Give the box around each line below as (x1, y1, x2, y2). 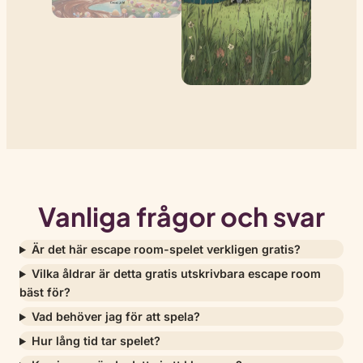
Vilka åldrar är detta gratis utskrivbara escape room (32, 267, 322, 281)
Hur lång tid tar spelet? (32, 334, 161, 348)
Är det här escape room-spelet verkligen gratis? (32, 242, 301, 257)
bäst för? (19, 285, 70, 300)
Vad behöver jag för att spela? (32, 310, 201, 324)
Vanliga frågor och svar (38, 199, 325, 233)
